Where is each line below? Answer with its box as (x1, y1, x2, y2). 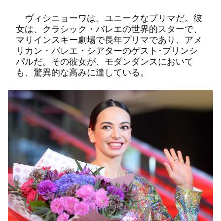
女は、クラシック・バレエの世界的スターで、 (16, 23, 202, 34)
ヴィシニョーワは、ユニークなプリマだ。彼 (16, 12, 202, 23)
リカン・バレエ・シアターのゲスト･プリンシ (16, 45, 198, 56)
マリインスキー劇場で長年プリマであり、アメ (16, 34, 202, 45)
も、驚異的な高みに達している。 (16, 67, 149, 77)
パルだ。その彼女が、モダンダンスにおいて (16, 56, 193, 67)
